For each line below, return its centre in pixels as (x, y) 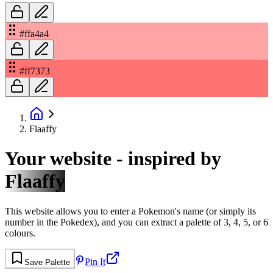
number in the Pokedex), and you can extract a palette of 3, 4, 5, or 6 (136, 222)
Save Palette (47, 262)
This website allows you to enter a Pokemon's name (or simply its (130, 211)
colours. (20, 233)
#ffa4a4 (34, 34)
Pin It (95, 261)
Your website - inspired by (113, 159)
